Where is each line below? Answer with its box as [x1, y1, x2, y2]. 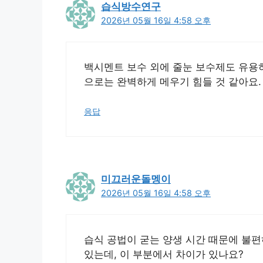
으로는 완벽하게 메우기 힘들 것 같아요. [84, 75, 261, 87]
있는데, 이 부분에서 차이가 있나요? [84, 248, 244, 260]
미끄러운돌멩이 [101, 173, 171, 186]
